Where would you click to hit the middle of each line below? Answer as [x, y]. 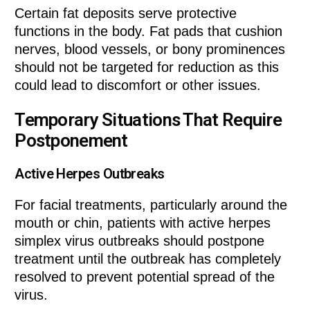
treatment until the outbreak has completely [148, 259]
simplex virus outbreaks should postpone [140, 241]
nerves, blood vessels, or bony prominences [150, 49]
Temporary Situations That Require [148, 119]
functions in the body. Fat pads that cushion [149, 31]
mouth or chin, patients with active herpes [143, 223]
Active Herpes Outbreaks [90, 174]
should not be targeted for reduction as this [147, 67]
